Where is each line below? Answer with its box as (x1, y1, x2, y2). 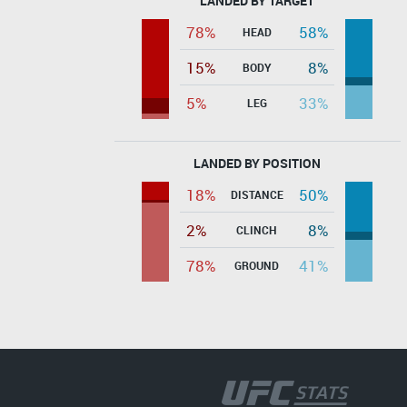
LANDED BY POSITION (194, 154, 321, 172)
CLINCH (236, 222, 277, 237)
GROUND (234, 257, 279, 273)
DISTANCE (230, 186, 283, 202)
